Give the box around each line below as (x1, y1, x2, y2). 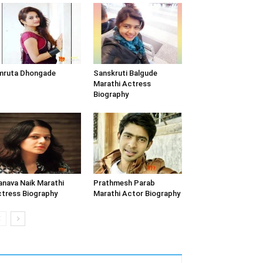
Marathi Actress (93, 79, 151, 88)
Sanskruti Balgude (93, 68, 157, 77)
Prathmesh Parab (93, 178, 155, 188)
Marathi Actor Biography (93, 189, 180, 198)
